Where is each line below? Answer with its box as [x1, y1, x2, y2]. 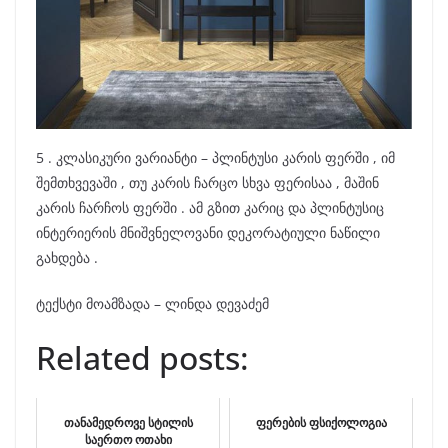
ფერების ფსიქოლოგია [255, 413, 387, 431]
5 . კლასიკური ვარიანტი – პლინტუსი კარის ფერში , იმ [36, 147, 395, 167]
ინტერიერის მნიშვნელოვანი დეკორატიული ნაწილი [36, 222, 380, 242]
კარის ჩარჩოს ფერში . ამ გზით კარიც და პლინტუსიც [36, 197, 384, 217]
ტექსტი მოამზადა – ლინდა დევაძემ [36, 293, 269, 313]
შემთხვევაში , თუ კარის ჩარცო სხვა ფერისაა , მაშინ [36, 172, 379, 192]
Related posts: [36, 335, 249, 379]
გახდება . [36, 247, 98, 267]
